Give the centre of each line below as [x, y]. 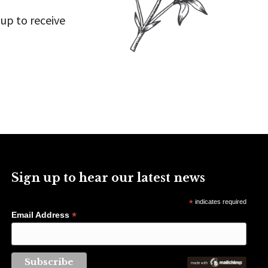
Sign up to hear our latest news [109, 178]
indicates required [220, 202]
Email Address [42, 215]
